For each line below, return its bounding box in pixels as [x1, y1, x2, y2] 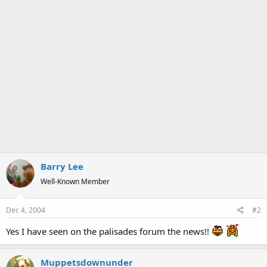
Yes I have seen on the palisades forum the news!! [6, 225, 212, 237]
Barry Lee [41, 160, 83, 172]
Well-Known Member [41, 176, 110, 187]
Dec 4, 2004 [6, 205, 45, 215]
